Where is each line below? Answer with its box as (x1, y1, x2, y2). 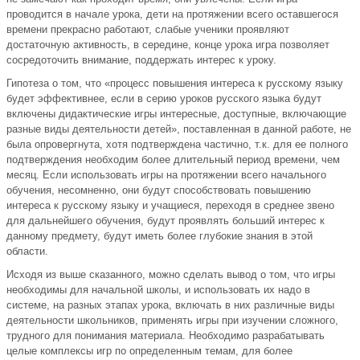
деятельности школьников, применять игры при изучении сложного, (6, 314, 338, 327)
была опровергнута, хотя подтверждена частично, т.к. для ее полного (6, 138, 348, 151)
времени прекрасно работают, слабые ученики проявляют (6, 23, 289, 36)
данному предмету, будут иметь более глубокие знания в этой (6, 230, 313, 243)
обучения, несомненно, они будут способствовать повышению (6, 184, 311, 197)
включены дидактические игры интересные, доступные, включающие (6, 108, 346, 121)
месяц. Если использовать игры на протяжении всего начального (6, 169, 326, 182)
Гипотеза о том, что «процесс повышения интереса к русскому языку (6, 77, 343, 90)
